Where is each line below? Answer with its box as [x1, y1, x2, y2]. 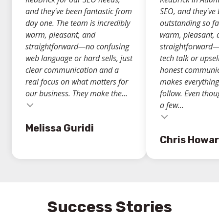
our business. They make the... [25, 88, 128, 99]
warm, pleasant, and [25, 29, 95, 40]
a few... [160, 99, 184, 110]
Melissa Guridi [25, 122, 94, 134]
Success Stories [47, 197, 172, 216]
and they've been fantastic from [25, 5, 132, 17]
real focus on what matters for [25, 76, 128, 87]
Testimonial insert [22, 111, 89, 122]
